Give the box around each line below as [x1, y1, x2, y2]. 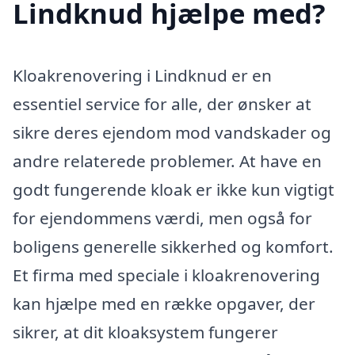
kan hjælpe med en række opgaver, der [13, 292, 315, 315]
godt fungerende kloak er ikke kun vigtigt [13, 177, 334, 200]
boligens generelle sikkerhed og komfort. [13, 235, 334, 258]
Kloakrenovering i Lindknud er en [13, 63, 272, 86]
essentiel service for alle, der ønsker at [13, 92, 311, 115]
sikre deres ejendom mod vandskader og [13, 120, 331, 143]
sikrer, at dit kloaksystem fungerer [13, 320, 278, 343]
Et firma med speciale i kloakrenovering [13, 263, 320, 286]
